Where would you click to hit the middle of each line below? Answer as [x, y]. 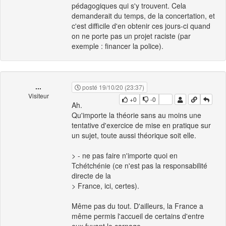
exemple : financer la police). [118, 46]
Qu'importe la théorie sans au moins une [136, 115]
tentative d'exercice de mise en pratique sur [141, 125]
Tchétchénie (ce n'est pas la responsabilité [139, 166]
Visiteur [38, 96]
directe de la [91, 176]
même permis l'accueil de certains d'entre [138, 216]
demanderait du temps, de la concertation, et [143, 16]
